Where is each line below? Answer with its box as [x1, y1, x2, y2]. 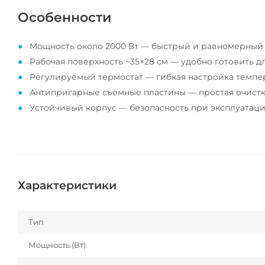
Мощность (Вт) [28, 240, 86, 250]
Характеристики [18, 179, 117, 193]
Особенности [18, 9, 111, 26]
